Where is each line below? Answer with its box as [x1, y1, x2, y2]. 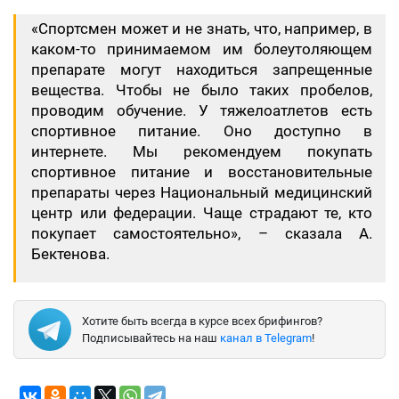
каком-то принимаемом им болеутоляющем [31, 40, 372, 58]
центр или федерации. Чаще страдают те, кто [31, 204, 372, 222]
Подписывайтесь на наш [82, 330, 220, 345]
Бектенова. [31, 245, 110, 263]
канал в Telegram [220, 330, 312, 345]
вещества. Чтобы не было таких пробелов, [31, 81, 372, 99]
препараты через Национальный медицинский [31, 183, 372, 201]
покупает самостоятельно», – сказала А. [31, 224, 372, 242]
